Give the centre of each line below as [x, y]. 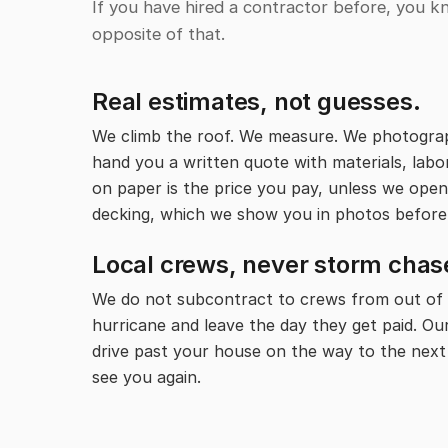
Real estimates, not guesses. [256, 102]
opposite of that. [158, 34]
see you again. [146, 377]
